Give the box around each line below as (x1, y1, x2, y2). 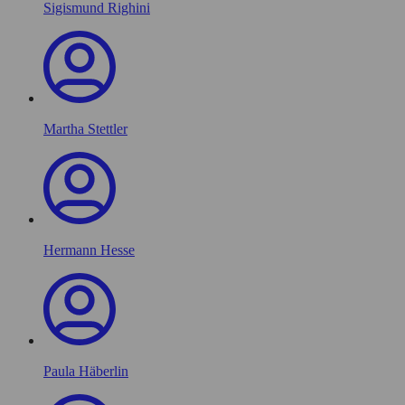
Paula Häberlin (43, 363, 128, 379)
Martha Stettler (43, 120, 127, 137)
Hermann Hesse (43, 241, 135, 258)
